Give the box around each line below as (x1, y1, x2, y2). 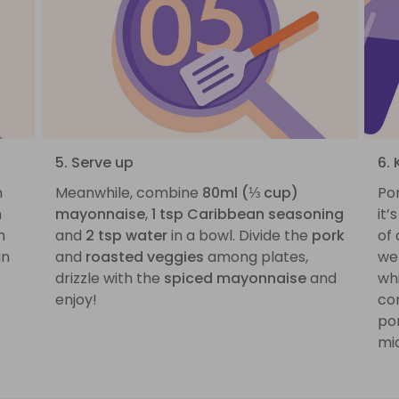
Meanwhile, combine (54, 182, 202, 203)
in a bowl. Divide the (167, 224, 312, 246)
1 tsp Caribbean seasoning (151, 203, 344, 224)
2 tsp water (85, 224, 167, 246)
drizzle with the (54, 267, 164, 289)
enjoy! (54, 289, 97, 310)
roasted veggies (85, 246, 204, 267)
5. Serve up (54, 151, 134, 173)
